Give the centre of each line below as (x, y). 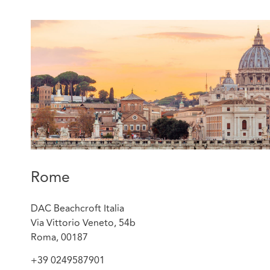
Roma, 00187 (59, 237)
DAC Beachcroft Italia (77, 208)
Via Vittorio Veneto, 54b (83, 223)
